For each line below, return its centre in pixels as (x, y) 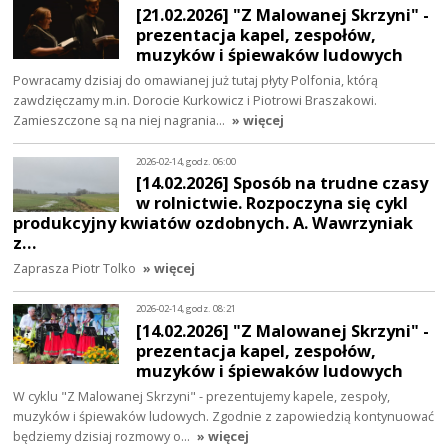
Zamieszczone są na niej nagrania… (121, 120)
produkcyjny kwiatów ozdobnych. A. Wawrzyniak (213, 223)
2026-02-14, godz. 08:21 (186, 309)
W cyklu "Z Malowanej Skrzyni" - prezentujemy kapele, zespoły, (202, 395)
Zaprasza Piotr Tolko (75, 268)
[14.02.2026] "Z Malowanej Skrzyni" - (283, 330)
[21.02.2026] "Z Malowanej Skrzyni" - (283, 15)
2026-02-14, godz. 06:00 (186, 161)
